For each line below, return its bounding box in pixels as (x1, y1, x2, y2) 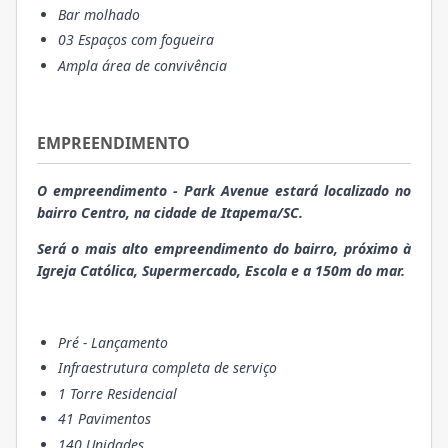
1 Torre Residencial (58, 383, 177, 403)
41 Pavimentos (58, 409, 151, 429)
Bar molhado (58, 4, 140, 24)
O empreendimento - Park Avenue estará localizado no (37, 180, 411, 200)
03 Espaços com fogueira (58, 30, 214, 50)
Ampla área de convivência (58, 55, 231, 75)
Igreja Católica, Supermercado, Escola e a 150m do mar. (37, 260, 405, 280)
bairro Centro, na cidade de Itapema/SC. (37, 202, 303, 222)
